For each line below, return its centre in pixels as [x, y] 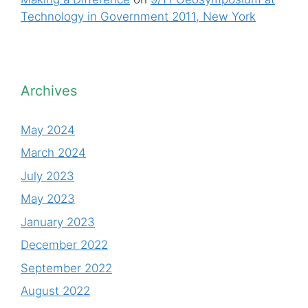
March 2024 [53, 153]
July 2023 [47, 176]
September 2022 [66, 268]
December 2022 [64, 245]
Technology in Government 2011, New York [138, 16]
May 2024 [48, 130]
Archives [49, 90]
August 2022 [55, 291]
